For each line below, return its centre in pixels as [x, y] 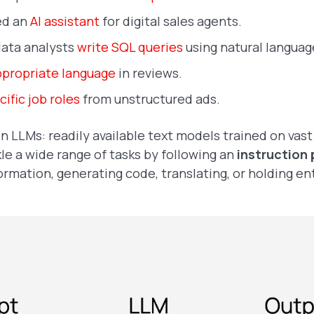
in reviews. [150, 73]
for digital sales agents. [172, 21]
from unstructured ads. [150, 98]
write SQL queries [130, 47]
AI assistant [65, 21]
